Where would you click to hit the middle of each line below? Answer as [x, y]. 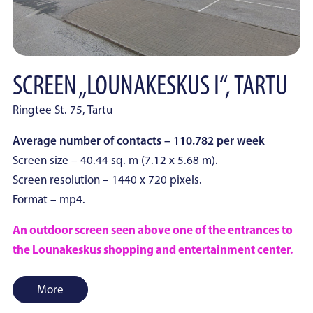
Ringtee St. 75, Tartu [63, 111]
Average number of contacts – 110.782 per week [139, 141]
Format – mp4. [49, 200]
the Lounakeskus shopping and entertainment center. [153, 250]
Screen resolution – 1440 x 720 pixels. [107, 181]
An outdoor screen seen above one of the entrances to [153, 231]
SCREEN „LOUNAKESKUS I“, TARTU [150, 87]
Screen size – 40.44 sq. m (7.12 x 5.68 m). [115, 161]
